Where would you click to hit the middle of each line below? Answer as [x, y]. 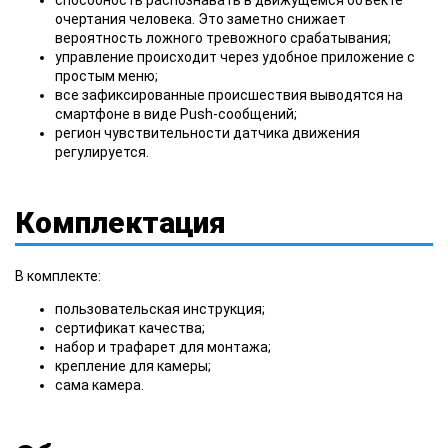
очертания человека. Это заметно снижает [200, 18]
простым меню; [106, 75]
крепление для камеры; [133, 365]
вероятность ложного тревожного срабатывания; [223, 37]
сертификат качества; [130, 327]
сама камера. [99, 384]
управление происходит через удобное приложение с [235, 56]
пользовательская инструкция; [160, 308]
